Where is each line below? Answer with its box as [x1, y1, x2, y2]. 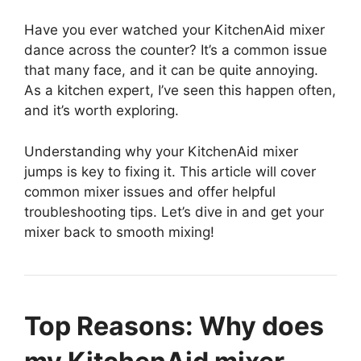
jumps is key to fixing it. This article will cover [24, 163, 316, 180]
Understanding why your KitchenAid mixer [24, 143, 298, 160]
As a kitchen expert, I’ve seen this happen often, [24, 82, 336, 99]
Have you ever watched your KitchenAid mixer [24, 22, 325, 39]
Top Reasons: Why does [24, 309, 324, 342]
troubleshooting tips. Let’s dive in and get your [24, 203, 324, 220]
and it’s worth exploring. [24, 102, 179, 119]
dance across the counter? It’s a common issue [24, 42, 327, 59]
